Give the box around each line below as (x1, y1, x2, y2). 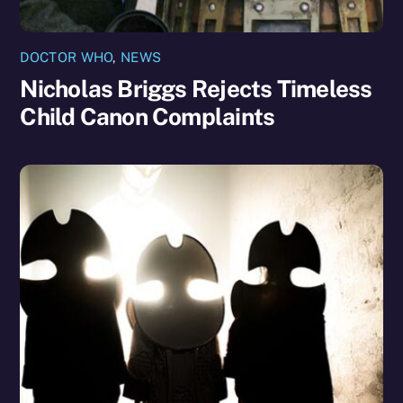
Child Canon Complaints (20, 103, 275, 131)
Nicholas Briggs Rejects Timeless (20, 75, 372, 103)
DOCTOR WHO (20, 49, 113, 65)
